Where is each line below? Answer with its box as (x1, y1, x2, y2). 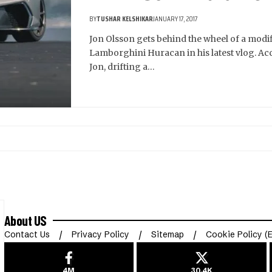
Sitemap (151, 228, 184, 240)
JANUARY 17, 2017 (153, 13, 198, 25)
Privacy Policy (71, 228, 129, 240)
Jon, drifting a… (89, 61, 155, 73)
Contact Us (4, 228, 50, 240)
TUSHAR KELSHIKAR (97, 13, 153, 25)
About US (4, 212, 47, 228)
